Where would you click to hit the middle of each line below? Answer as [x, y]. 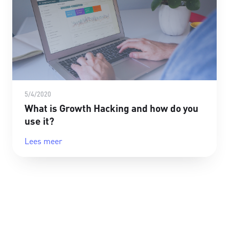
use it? [39, 121]
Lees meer [43, 141]
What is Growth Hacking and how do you [111, 108]
